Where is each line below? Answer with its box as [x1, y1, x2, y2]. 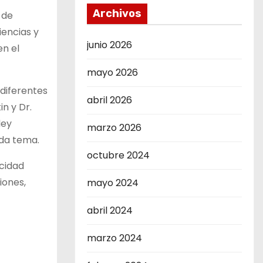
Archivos [93, 7, 141, 20]
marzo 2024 [87, 231, 142, 245]
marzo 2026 [87, 121, 141, 134]
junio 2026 [87, 38, 132, 52]
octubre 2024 [87, 149, 150, 162]
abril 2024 [87, 204, 133, 217]
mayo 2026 [87, 66, 138, 79]
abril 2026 [87, 93, 132, 107]
